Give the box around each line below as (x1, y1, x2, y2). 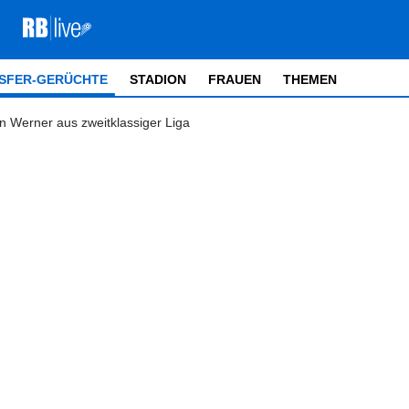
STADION (130, 72, 186, 87)
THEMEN (283, 72, 337, 87)
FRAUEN (208, 72, 261, 87)
